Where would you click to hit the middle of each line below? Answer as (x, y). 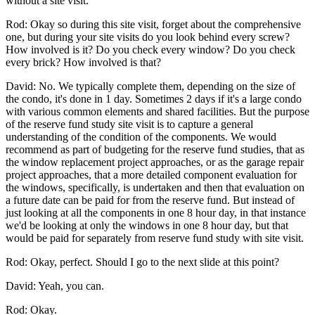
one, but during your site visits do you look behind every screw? (148, 37)
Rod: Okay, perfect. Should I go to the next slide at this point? (142, 262)
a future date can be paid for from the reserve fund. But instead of (150, 200)
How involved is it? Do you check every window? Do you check (150, 49)
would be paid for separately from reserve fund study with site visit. (155, 238)
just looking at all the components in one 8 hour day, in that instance (156, 212)
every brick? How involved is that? (83, 62)
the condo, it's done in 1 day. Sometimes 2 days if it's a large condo (154, 98)
